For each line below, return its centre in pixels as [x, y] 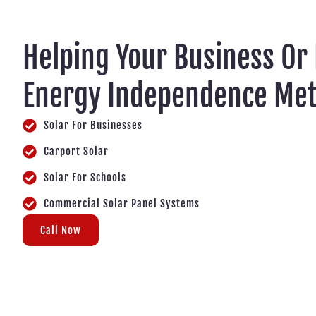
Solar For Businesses [93, 125]
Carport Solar [76, 151]
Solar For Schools [85, 177]
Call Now [61, 230]
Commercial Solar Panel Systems [122, 203]
